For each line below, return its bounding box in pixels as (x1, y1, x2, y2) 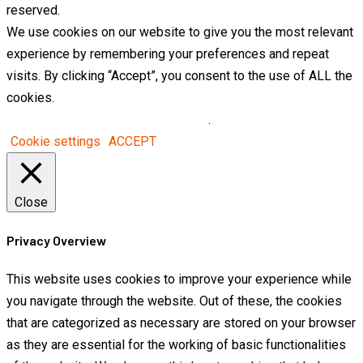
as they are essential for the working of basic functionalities (6, 337, 346, 353)
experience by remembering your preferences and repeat (6, 45, 329, 62)
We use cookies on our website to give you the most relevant (6, 23, 353, 40)
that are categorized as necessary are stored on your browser (6, 315, 356, 331)
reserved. (6, 2, 60, 18)
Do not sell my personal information (6, 111, 208, 127)
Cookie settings (11, 133, 100, 149)
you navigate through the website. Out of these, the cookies (6, 293, 342, 310)
